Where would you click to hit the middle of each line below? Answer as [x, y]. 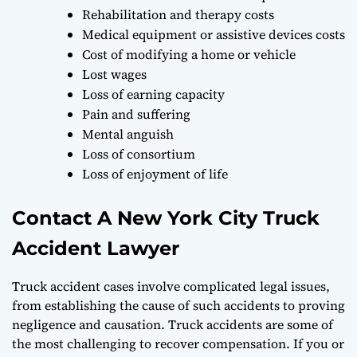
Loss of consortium [139, 153]
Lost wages [114, 74]
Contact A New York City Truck [166, 218]
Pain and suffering [136, 114]
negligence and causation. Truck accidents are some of [173, 324]
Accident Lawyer [96, 248]
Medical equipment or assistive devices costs [214, 34]
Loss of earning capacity [153, 94]
